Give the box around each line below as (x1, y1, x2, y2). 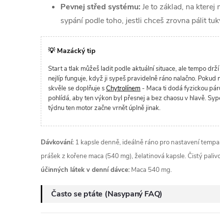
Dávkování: (41, 138, 74, 147)
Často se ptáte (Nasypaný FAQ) (51, 189, 163, 199)
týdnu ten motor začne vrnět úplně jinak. (48, 104, 161, 112)
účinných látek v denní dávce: (41, 165, 130, 174)
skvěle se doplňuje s (48, 84, 106, 93)
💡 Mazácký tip (48, 46, 95, 55)
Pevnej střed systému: (60, 1, 140, 12)
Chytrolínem (106, 84, 140, 93)
